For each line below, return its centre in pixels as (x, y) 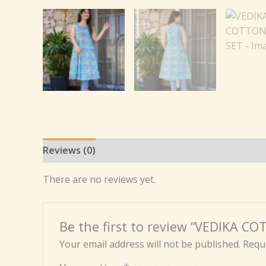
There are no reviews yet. (99, 179)
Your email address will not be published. (150, 244)
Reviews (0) (69, 150)
